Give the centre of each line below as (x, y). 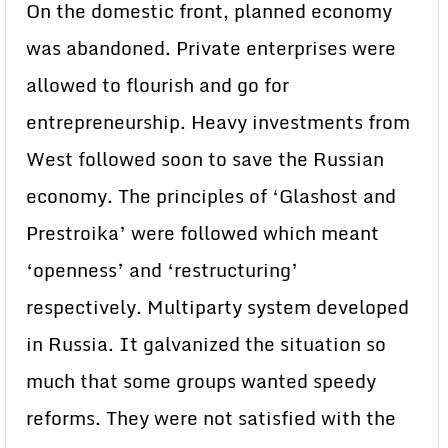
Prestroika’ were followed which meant (202, 233)
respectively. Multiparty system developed (217, 307)
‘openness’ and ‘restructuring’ (162, 270)
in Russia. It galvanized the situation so (206, 344)
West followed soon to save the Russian (205, 159)
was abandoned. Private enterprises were (211, 48)
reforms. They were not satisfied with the (211, 418)
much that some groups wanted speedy (201, 381)
